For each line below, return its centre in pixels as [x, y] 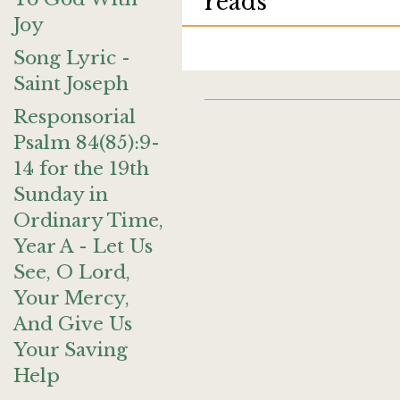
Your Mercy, [71, 298]
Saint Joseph [71, 84]
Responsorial [75, 117]
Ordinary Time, [88, 221]
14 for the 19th [81, 169]
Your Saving [71, 350]
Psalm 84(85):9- [87, 143]
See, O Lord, [72, 272]
